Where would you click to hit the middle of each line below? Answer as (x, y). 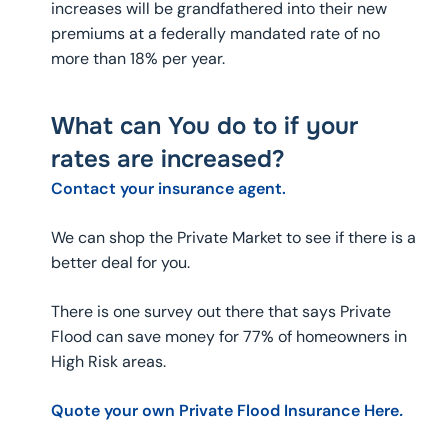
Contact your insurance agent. (168, 189)
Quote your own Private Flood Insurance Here (224, 411)
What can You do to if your (204, 126)
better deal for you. (120, 263)
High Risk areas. (108, 362)
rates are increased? (167, 159)
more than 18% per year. (137, 59)
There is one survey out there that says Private (220, 312)
